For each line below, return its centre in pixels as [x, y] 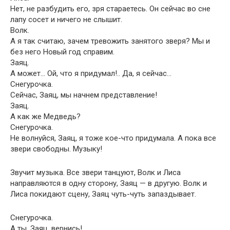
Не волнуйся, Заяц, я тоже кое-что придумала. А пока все [113, 138]
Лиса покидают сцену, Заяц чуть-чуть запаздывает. [103, 194]
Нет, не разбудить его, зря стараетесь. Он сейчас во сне [110, 9]
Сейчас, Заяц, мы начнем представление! [84, 95]
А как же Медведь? [45, 117]
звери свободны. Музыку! [56, 149]
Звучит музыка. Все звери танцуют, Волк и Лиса [95, 172]
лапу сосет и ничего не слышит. [66, 20]
